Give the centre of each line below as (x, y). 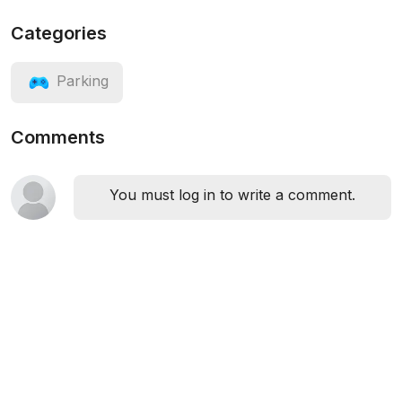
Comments (58, 137)
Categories (59, 33)
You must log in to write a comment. (232, 195)
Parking (83, 81)
